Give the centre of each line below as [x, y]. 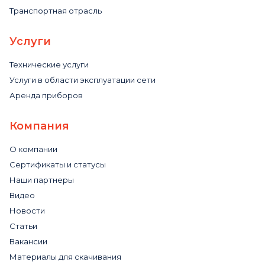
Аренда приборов [46, 95]
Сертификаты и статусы [58, 164]
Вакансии [28, 241]
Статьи [23, 226]
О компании [33, 149]
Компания [39, 126]
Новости [27, 211]
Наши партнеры [42, 180]
